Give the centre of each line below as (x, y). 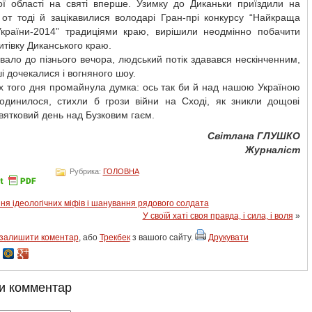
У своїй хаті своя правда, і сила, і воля (218, 216)
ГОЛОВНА (121, 171)
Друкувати (228, 237)
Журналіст (272, 150)
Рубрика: (85, 171)
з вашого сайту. (162, 237)
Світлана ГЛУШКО (253, 136)
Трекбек (115, 237)
